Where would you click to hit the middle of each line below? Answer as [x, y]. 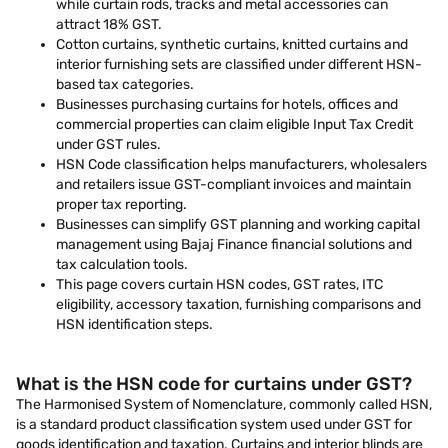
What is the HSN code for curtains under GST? [214, 384]
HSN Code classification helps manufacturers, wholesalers [241, 164]
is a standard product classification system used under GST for [214, 424]
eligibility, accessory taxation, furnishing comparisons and [238, 304]
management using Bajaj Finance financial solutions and [234, 244]
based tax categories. [125, 84]
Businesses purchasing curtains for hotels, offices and [227, 104]
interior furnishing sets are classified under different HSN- [239, 64]
